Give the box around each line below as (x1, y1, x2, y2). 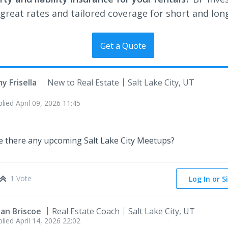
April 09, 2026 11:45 (16, 98, 80, 108)
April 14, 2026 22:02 (16, 215, 80, 225)
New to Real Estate (47, 76, 119, 88)
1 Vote (10, 173, 32, 183)
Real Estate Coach (52, 205, 120, 217)
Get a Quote (100, 40, 146, 51)
